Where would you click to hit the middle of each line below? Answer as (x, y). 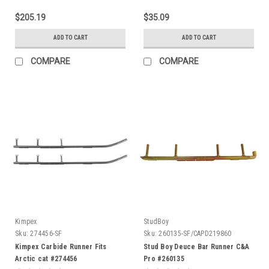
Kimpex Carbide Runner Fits (61, 246)
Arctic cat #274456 (46, 258)
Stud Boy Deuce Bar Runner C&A (197, 246)
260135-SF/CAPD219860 (195, 233)
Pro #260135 (164, 258)
